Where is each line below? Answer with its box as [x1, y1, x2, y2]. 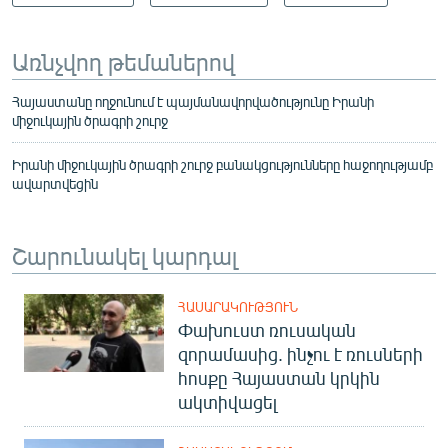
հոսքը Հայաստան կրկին [178, 366, 380, 389]
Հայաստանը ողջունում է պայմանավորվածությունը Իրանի [12, 92, 374, 110]
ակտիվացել [178, 390, 277, 413]
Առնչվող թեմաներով [12, 45, 235, 76]
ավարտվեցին [12, 174, 98, 192]
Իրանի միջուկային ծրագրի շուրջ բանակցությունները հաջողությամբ [12, 155, 433, 173]
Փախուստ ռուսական [178, 318, 356, 341]
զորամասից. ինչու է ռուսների [178, 342, 423, 365]
